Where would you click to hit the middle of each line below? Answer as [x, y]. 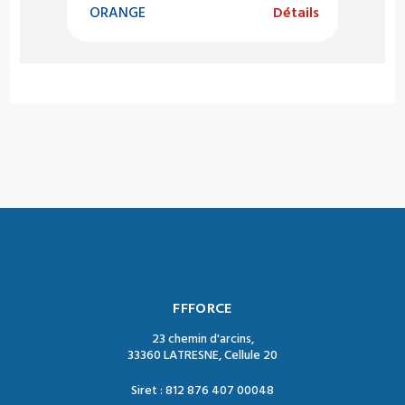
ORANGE [118, 13]
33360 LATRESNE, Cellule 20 [202, 356]
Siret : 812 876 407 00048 [202, 391]
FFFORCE [202, 309]
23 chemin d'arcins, [202, 339]
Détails [296, 13]
